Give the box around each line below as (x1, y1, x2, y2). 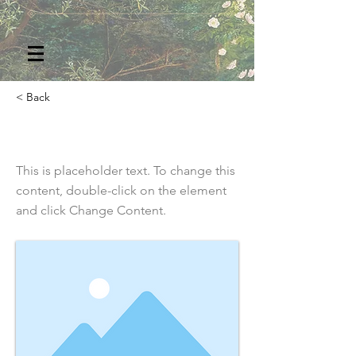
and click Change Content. (16, 203, 166, 218)
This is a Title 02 (16, 121, 155, 145)
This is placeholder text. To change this (16, 163, 235, 178)
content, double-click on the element (16, 183, 226, 198)
